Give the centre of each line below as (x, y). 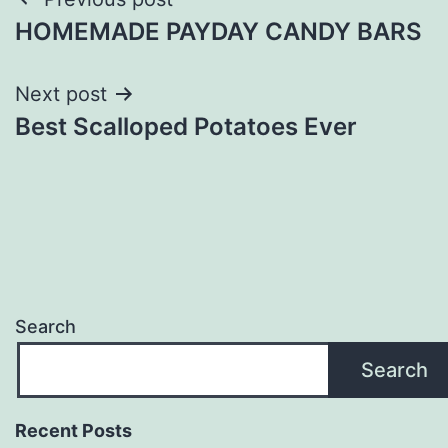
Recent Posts (73, 430)
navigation (101, 49)
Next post (61, 93)
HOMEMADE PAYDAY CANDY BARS (218, 31)
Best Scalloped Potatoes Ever (186, 126)
